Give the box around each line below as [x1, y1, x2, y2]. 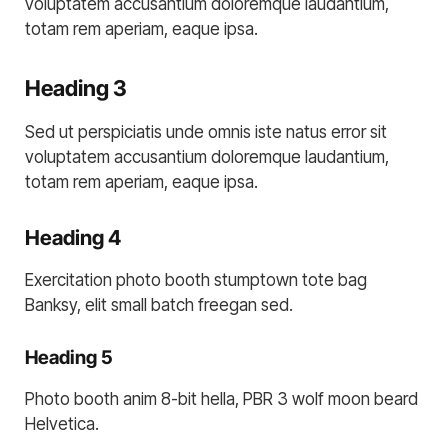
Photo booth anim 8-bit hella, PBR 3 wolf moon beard [25, 388, 418, 409]
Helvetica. [25, 413, 99, 434]
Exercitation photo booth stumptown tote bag [25, 270, 367, 291]
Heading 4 [25, 224, 121, 250]
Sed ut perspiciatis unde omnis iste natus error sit [25, 122, 387, 143]
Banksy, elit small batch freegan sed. [25, 295, 293, 316]
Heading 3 [25, 74, 127, 101]
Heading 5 [25, 346, 113, 370]
